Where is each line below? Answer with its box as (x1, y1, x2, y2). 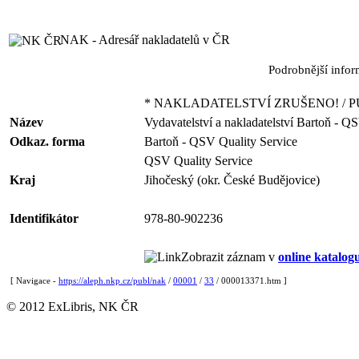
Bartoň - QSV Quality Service (144, 135, 297, 148)
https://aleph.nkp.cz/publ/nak (58, 276, 166, 285)
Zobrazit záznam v (181, 250, 278, 264)
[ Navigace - (10, 276, 58, 285)
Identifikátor (10, 212, 79, 225)
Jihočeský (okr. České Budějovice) (144, 173, 320, 187)
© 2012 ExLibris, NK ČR (6, 300, 139, 313)
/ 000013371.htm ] (214, 276, 287, 285)
